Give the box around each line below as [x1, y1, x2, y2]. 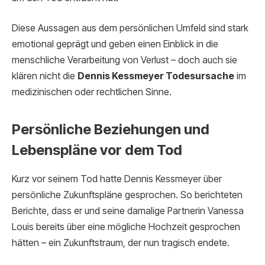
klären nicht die [12, 70, 77, 82]
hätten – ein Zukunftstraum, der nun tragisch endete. [12, 237, 230, 249]
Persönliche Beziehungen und [12, 121, 209, 138]
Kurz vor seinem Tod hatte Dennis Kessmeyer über [12, 173, 222, 185]
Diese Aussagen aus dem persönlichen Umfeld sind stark [12, 22, 248, 34]
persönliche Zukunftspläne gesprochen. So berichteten [12, 189, 243, 201]
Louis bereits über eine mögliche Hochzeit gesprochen [12, 221, 240, 233]
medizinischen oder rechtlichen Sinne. [12, 86, 172, 98]
